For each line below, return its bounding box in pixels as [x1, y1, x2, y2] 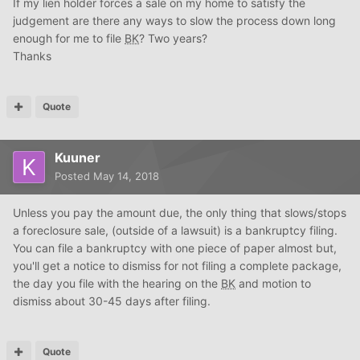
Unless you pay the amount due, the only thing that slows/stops [13, 206, 346, 220]
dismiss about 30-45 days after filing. [13, 294, 211, 309]
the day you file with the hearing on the [13, 276, 221, 291]
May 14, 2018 [93, 170, 159, 183]
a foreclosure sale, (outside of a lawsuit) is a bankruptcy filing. [13, 223, 337, 238]
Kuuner [55, 149, 100, 166]
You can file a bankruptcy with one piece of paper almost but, [13, 241, 337, 256]
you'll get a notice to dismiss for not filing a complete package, [13, 259, 342, 273]
